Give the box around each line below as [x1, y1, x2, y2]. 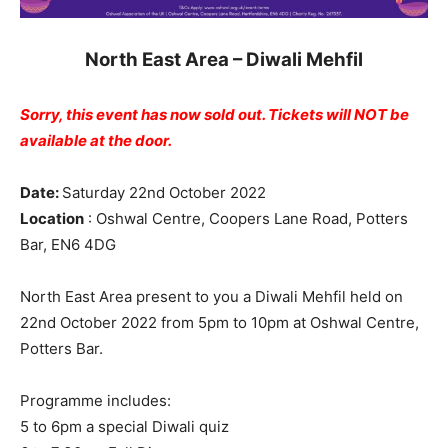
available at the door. [20, 130, 172, 150]
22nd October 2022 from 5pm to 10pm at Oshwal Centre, [20, 312, 419, 332]
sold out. [204, 104, 268, 124]
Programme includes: [20, 390, 171, 410]
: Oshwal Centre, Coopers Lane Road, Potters [84, 208, 408, 228]
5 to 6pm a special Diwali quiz [20, 416, 229, 436]
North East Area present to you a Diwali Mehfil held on [20, 286, 403, 306]
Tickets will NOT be [268, 104, 409, 124]
